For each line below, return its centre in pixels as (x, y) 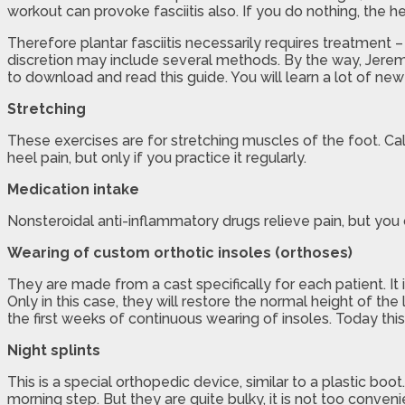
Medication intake (73, 189)
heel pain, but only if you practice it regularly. (157, 157)
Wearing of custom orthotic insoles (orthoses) (180, 252)
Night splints (54, 350)
